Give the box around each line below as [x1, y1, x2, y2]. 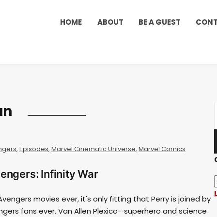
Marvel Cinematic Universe [51, 144, 136, 154]
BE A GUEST [139, 17, 181, 27]
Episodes [19, 144, 48, 154]
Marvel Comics [139, 144, 186, 154]
